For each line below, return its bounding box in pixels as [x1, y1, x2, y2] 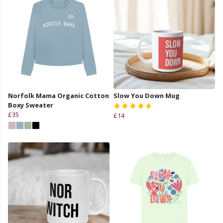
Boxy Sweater [8, 100, 53, 110]
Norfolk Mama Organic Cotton [8, 91, 109, 100]
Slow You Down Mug [113, 91, 180, 100]
